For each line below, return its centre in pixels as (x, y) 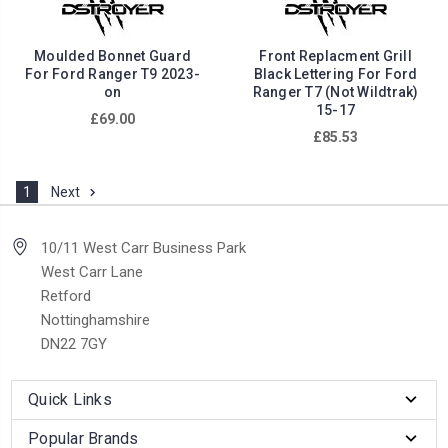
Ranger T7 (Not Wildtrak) (335, 92)
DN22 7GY (74, 344)
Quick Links (70, 400)
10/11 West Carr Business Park (143, 248)
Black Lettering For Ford (335, 74)
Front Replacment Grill (335, 56)
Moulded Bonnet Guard (112, 56)
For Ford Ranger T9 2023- (112, 74)
